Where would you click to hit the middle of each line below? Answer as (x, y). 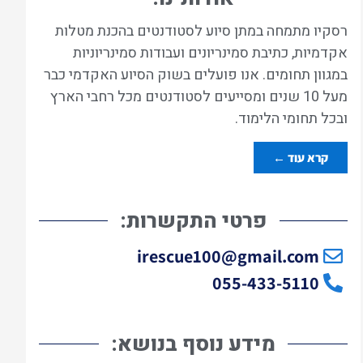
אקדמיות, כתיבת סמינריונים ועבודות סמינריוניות (211, 53)
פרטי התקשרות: (193, 221)
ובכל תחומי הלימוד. (292, 119)
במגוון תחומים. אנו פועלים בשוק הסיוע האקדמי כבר (196, 75)
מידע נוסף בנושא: (194, 344)
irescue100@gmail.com (228, 256)
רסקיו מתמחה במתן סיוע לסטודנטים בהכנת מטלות (202, 32)
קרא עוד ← (301, 157)
